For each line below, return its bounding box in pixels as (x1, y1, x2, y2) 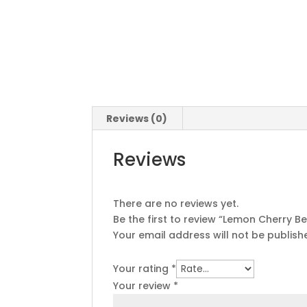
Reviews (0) (106, 112, 168, 125)
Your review (113, 279, 174, 293)
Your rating (113, 262, 172, 275)
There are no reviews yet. (113, 197, 239, 210)
